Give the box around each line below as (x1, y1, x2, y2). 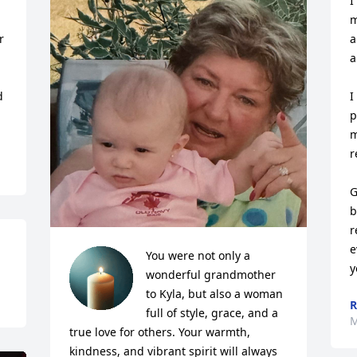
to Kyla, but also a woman (146, 286, 284, 301)
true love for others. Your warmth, (69, 324, 251, 339)
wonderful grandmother (146, 267, 277, 282)
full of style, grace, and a (146, 305, 279, 320)
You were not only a (146, 248, 251, 263)
